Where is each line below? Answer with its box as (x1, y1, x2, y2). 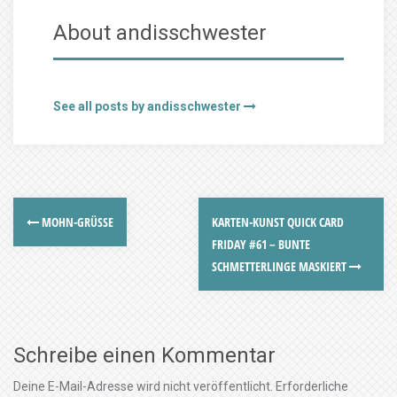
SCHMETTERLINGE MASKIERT (212, 258, 349, 275)
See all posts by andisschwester (53, 99, 241, 113)
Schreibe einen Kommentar (13, 343, 276, 368)
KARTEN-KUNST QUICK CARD (212, 214, 344, 230)
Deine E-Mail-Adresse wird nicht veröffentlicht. (13, 379, 273, 393)
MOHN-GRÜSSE (39, 214, 108, 230)
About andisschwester (53, 20, 267, 45)
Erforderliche (276, 379, 348, 393)
